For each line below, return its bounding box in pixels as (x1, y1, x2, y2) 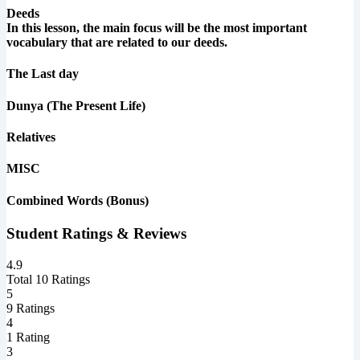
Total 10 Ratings (6, 272, 90, 286)
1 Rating (6, 329, 50, 344)
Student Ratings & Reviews (6, 224, 186, 242)
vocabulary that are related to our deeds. (6, 35, 227, 50)
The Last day (6, 67, 79, 81)
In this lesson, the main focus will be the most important (6, 21, 307, 35)
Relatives (6, 130, 55, 145)
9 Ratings (6, 301, 55, 315)
